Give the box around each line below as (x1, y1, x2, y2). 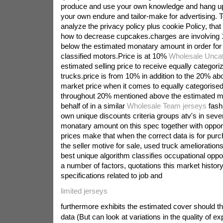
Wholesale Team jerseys (126, 102, 207, 110)
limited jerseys (60, 187, 108, 195)
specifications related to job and (60, 171, 162, 180)
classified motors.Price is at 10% (60, 52, 169, 60)
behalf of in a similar (60, 102, 127, 110)
